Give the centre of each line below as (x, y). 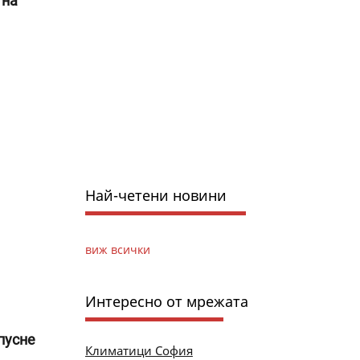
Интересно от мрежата (166, 301)
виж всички (117, 249)
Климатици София (139, 350)
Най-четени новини (155, 195)
